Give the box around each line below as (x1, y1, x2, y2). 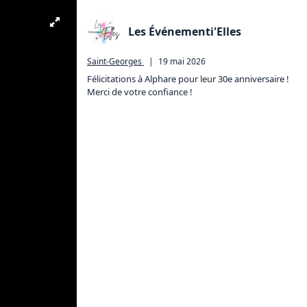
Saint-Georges (87, 56, 142, 67)
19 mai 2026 (158, 56, 206, 67)
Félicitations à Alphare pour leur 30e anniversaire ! (87, 73, 291, 85)
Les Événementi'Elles (128, 24, 241, 39)
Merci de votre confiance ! (87, 86, 193, 98)
